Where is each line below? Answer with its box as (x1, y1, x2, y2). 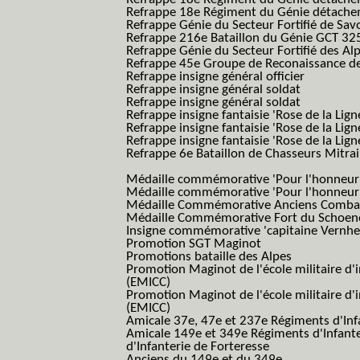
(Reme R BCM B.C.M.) (126, 160, 245, 174)
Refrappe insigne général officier (126, 70, 305, 84)
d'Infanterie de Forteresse (126, 340, 269, 354)
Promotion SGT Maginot (126, 237, 261, 251)
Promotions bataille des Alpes (126, 250, 292, 264)
